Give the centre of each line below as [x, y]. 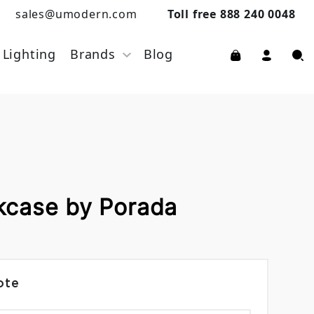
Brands [93, 54]
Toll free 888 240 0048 [231, 14]
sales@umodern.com [76, 14]
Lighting [29, 54]
